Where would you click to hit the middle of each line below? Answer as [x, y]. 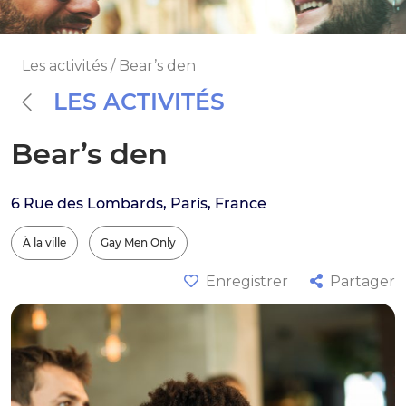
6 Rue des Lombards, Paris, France [139, 203]
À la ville [44, 242]
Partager [362, 281]
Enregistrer [247, 281]
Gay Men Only [138, 242]
